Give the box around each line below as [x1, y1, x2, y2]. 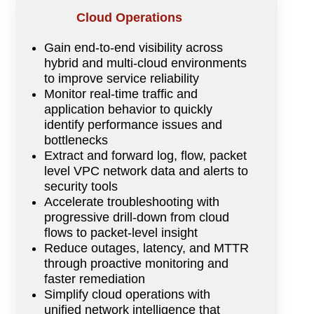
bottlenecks [43, 132, 108, 147]
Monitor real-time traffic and [43, 86, 198, 101]
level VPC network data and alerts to [43, 163, 248, 178]
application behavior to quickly [43, 102, 212, 116]
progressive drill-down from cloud [43, 210, 229, 224]
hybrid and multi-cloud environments [43, 55, 247, 70]
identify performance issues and [43, 117, 222, 132]
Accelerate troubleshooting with [43, 194, 219, 209]
